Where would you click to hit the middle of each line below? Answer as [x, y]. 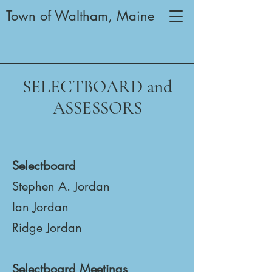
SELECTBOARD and [97, 87]
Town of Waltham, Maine [80, 16]
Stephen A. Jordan [61, 186]
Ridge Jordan [47, 228]
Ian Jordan [40, 207]
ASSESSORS [97, 108]
